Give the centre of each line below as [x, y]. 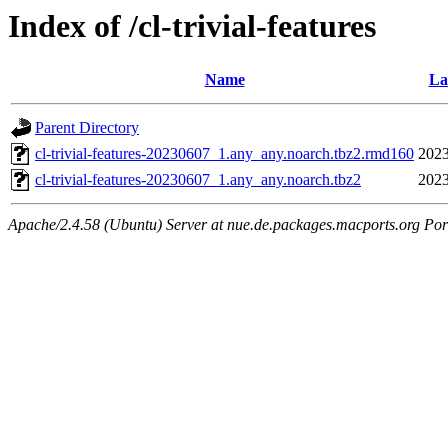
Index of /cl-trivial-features [192, 26]
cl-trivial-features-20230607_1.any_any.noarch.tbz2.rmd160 [224, 154]
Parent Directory [87, 128]
